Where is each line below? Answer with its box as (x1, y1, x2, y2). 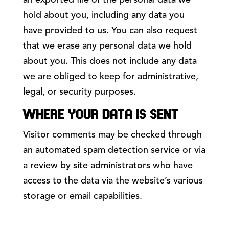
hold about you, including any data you (22, 11, 185, 20)
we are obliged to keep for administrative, (22, 72, 198, 82)
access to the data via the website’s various (22, 176, 203, 186)
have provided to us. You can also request (22, 26, 197, 36)
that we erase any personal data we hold (22, 41, 192, 51)
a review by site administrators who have (22, 161, 193, 171)
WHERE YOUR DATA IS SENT (22, 108, 178, 123)
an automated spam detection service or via (22, 146, 205, 155)
